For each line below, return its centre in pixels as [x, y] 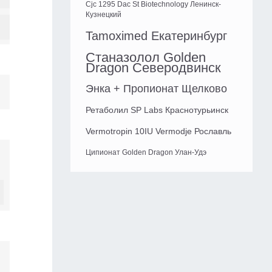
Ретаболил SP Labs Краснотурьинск [157, 110]
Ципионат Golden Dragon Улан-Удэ [146, 153]
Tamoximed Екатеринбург [156, 36]
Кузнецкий [104, 15]
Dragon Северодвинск [153, 68]
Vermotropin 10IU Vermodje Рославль [158, 131]
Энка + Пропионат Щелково [156, 89]
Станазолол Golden [146, 58]
